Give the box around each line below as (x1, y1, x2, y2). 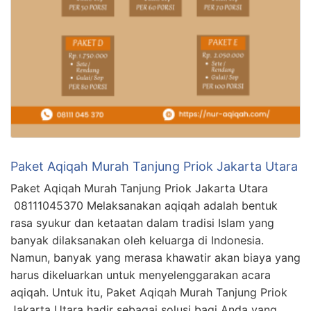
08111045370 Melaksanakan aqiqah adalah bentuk (10, 198, 278, 212)
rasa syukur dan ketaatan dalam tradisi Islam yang (10, 215, 274, 230)
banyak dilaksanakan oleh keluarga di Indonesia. (10, 233, 264, 247)
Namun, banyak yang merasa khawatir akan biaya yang (10, 250, 301, 264)
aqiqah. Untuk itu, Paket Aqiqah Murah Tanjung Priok (10, 285, 287, 299)
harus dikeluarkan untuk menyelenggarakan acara (10, 267, 271, 282)
